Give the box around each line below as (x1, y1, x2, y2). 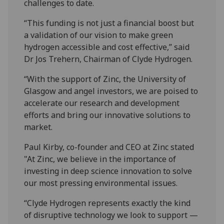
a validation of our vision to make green (24, 29, 173, 41)
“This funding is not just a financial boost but (24, 17, 194, 29)
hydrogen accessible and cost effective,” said (24, 41, 190, 53)
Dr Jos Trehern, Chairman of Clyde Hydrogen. (24, 53, 193, 65)
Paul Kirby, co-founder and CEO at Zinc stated (24, 141, 194, 153)
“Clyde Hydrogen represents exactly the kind (24, 197, 191, 209)
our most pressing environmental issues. (24, 177, 178, 189)
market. (24, 121, 53, 133)
